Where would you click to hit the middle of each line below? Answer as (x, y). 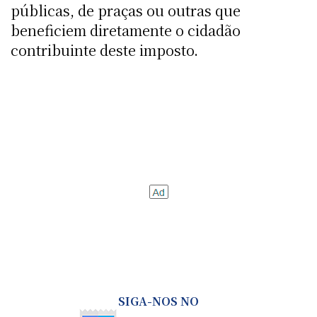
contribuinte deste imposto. (104, 50)
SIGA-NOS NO (158, 301)
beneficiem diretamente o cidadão (126, 30)
